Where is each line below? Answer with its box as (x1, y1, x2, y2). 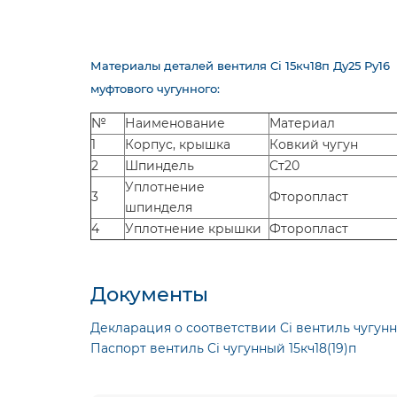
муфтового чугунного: (90, 82, 220, 96)
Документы (90, 282, 208, 307)
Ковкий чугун (269, 136, 358, 152)
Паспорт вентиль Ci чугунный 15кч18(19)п (90, 340, 356, 356)
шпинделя (125, 199, 192, 215)
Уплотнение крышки (125, 221, 261, 237)
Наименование (125, 115, 225, 131)
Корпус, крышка (125, 136, 230, 152)
